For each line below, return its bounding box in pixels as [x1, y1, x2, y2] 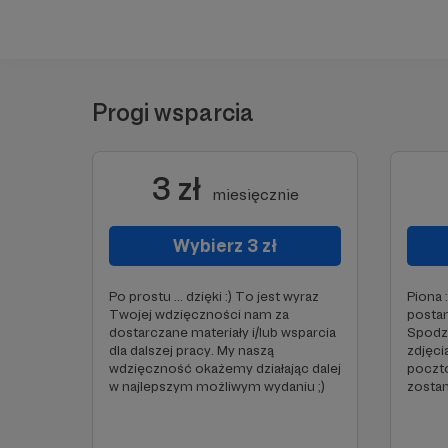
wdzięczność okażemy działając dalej [109, 360, 341, 376]
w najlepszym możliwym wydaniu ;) [109, 378, 325, 394]
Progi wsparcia [92, 98, 254, 127]
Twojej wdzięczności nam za [109, 306, 289, 322]
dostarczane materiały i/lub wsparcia [109, 324, 336, 340]
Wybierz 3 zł [173, 235, 277, 256]
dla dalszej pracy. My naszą [109, 342, 274, 358]
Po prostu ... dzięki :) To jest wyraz [109, 288, 319, 304]
